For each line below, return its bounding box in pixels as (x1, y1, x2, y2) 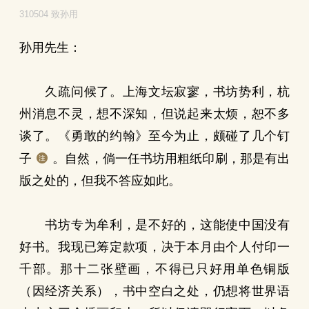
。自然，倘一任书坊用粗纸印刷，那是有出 (52, 152, 290, 166)
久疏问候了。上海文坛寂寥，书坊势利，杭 (19, 85, 290, 99)
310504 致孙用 (19, 9, 78, 19)
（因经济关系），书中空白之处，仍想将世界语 (19, 284, 290, 298)
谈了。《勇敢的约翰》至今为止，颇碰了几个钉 (19, 129, 290, 143)
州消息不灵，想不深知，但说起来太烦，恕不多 (19, 107, 290, 121)
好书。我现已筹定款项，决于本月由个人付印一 (19, 240, 290, 254)
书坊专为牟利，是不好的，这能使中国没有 (19, 218, 290, 232)
